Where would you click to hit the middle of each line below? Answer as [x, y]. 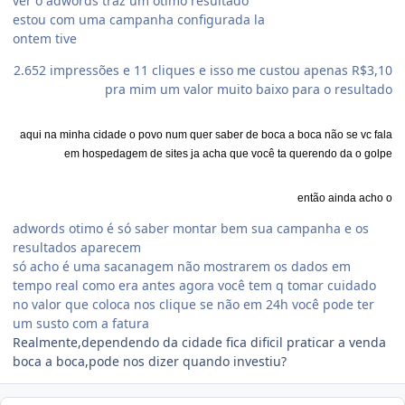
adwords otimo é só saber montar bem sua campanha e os [191, 229]
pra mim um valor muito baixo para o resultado [249, 89]
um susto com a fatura [81, 324]
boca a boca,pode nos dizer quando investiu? [150, 362]
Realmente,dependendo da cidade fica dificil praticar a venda [199, 343]
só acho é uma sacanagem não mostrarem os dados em [182, 267]
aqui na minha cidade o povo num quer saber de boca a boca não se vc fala [206, 135]
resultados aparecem [77, 248]
